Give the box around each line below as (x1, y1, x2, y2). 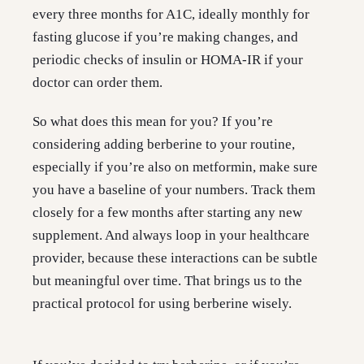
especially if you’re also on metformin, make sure (32, 159, 318, 175)
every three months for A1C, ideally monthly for (32, 6, 310, 23)
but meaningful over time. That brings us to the (32, 273, 302, 289)
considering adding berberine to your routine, (32, 136, 295, 153)
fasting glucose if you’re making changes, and (32, 29, 298, 45)
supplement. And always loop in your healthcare (32, 227, 310, 244)
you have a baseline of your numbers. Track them (32, 182, 315, 198)
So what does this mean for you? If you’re (32, 114, 273, 130)
